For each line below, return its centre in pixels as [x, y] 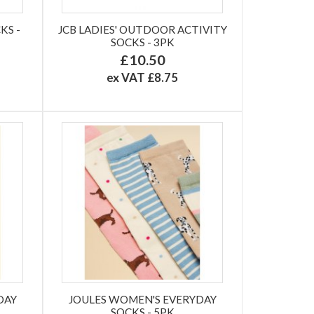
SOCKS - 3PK [142, 42]
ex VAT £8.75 [143, 77]
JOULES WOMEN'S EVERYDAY [142, 299]
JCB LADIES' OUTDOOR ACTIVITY [142, 29]
